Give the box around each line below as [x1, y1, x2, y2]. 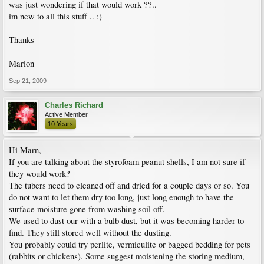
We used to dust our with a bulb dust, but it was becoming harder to [9, 215, 244, 226]
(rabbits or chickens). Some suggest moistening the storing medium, [9, 250, 245, 262]
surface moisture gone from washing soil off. [9, 203, 165, 214]
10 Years [48, 120, 73, 127]
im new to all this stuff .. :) [9, 11, 102, 22]
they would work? [9, 168, 70, 179]
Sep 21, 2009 [9, 77, 47, 84]
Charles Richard [45, 101, 103, 110]
